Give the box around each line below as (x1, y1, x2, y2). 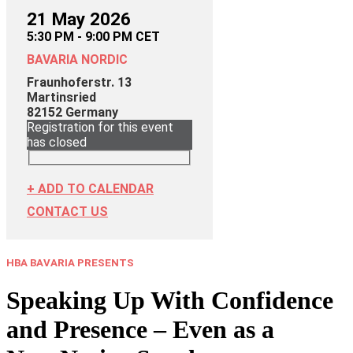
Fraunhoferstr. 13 (27, 75, 132, 91)
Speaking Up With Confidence (6, 286, 333, 315)
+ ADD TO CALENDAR (27, 180, 154, 196)
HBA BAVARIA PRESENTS (6, 257, 134, 269)
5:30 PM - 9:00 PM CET (27, 29, 160, 45)
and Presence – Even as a (6, 315, 274, 344)
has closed (27, 135, 87, 150)
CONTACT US (27, 203, 108, 219)
